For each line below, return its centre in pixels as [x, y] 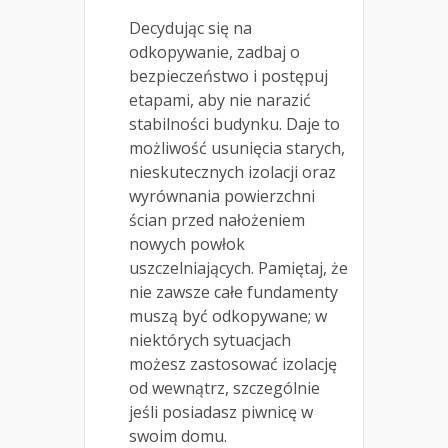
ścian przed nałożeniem [217, 220]
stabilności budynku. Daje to [234, 124]
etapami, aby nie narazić [220, 100]
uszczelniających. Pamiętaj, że [238, 268]
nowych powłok [187, 244]
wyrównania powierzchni [222, 196]
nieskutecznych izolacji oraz [232, 172]
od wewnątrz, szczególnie [224, 388]
